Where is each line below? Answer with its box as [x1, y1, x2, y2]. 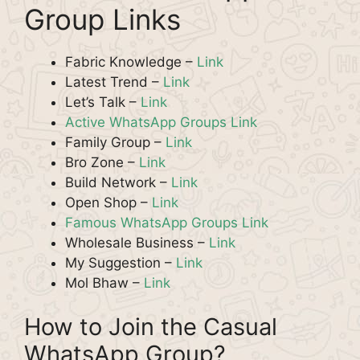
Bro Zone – [65, 153, 139, 170]
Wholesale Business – [65, 234, 209, 251]
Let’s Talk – [65, 93, 141, 110]
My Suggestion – [65, 254, 176, 271]
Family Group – [65, 133, 166, 150]
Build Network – [65, 174, 171, 190]
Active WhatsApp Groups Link [65, 113, 257, 130]
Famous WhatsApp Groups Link [65, 214, 268, 231]
